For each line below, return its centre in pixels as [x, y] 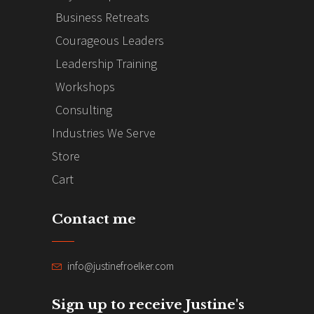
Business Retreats [102, 18]
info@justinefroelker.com [121, 266]
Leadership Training [106, 64]
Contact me [94, 219]
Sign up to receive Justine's [148, 304]
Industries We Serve [104, 133]
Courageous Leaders [110, 41]
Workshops [85, 87]
